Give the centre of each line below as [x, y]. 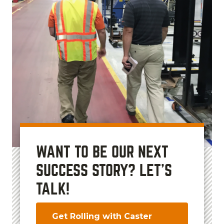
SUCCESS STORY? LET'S [104, 170]
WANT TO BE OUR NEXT [102, 152]
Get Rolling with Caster [102, 216]
